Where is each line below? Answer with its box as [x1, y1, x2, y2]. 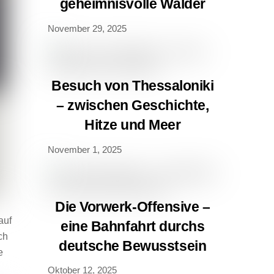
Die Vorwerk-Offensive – [55, 198, 210, 215]
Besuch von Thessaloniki [51, 78, 214, 94]
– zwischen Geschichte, [56, 97, 209, 113]
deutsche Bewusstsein [59, 237, 207, 254]
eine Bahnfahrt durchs [61, 218, 205, 234]
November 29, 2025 [47, 23, 127, 34]
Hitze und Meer [84, 117, 181, 133]
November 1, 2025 [47, 144, 122, 155]
